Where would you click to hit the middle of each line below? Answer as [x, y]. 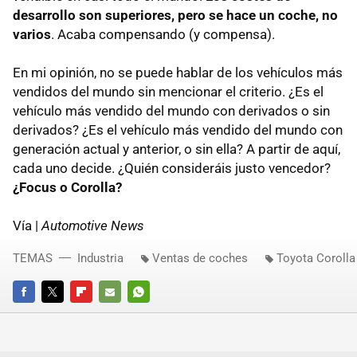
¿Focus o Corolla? [67, 188]
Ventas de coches [200, 259]
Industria [100, 259]
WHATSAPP [155, 314]
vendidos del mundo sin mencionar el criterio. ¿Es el [168, 92]
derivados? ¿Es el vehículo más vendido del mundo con [178, 130]
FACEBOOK [39, 314]
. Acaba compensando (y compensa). [163, 35]
